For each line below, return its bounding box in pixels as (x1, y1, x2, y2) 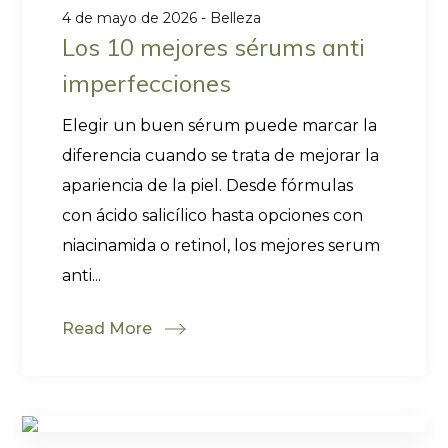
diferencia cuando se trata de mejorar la (62, 146, 380, 165)
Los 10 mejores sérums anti (62, 32, 366, 62)
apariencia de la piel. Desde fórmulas (62, 176, 354, 195)
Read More (62, 319, 153, 338)
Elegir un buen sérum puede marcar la (62, 116, 378, 135)
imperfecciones (62, 68, 232, 98)
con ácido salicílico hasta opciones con (62, 206, 364, 225)
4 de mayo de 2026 (62, 9, 198, 27)
